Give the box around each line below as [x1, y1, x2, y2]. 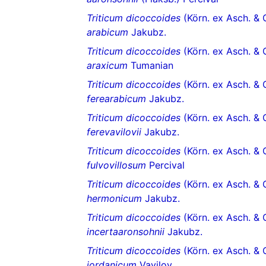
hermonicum [87, 192, 142, 205]
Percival [146, 159, 185, 172]
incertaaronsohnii [87, 226, 164, 238]
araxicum [87, 59, 128, 72]
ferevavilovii [87, 126, 141, 138]
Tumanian [128, 59, 173, 72]
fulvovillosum [87, 159, 146, 172]
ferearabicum [87, 93, 146, 105]
